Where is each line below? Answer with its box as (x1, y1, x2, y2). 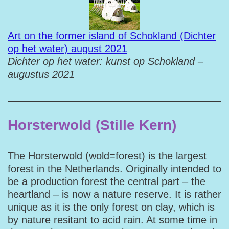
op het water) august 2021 (8, 43, 127, 54)
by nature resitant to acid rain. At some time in (8, 214, 217, 225)
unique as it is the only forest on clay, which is (8, 201, 215, 213)
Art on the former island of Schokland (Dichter (8, 30, 216, 41)
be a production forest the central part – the (8, 176, 205, 187)
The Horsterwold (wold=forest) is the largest (8, 150, 207, 162)
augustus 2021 (8, 68, 75, 80)
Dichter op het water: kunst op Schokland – (8, 56, 203, 67)
